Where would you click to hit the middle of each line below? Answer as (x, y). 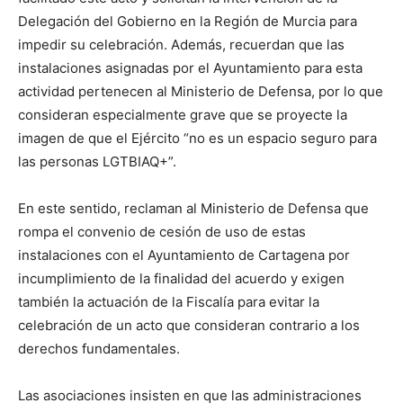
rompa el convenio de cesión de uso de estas (162, 231)
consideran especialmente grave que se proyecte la (183, 114)
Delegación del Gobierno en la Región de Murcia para (188, 21)
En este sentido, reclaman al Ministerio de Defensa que (193, 208)
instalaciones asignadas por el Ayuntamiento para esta (190, 67)
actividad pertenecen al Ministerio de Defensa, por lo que (201, 91)
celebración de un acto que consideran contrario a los (189, 325)
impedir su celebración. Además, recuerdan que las (181, 44)
